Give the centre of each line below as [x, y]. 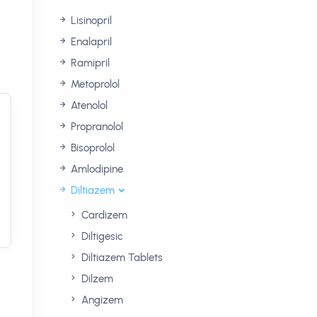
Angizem [101, 300]
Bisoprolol [91, 148]
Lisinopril [90, 21]
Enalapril [90, 42]
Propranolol [96, 127]
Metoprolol [94, 84]
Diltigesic [101, 236]
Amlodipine [96, 169]
